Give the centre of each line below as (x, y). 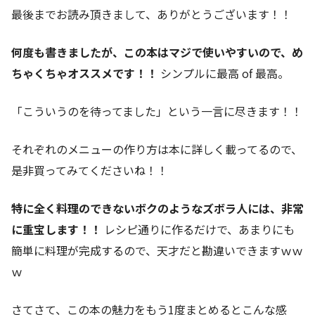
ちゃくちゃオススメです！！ (84, 73)
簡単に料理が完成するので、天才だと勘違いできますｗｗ (157, 251)
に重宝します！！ (56, 230)
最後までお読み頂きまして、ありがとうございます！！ (152, 14)
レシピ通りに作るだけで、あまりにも (198, 230)
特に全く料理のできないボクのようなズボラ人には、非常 (157, 208)
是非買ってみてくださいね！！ (90, 171)
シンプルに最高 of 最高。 (223, 73)
